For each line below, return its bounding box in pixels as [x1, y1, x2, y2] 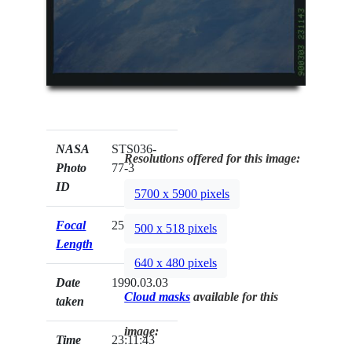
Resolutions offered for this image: [124, 151, 301, 165]
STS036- [112, 141, 157, 156]
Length [56, 236, 93, 251]
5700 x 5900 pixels [134, 187, 230, 201]
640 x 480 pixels [134, 256, 218, 270]
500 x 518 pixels [134, 222, 218, 236]
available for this [190, 289, 279, 303]
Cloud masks [124, 289, 191, 303]
